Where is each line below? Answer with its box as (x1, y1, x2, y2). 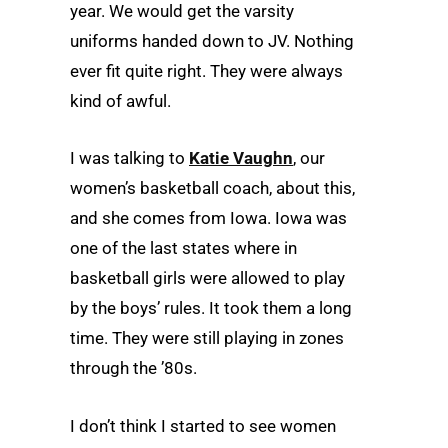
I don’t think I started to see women (70, 415, 336, 436)
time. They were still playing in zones (70, 328, 344, 349)
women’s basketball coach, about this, (70, 178, 355, 199)
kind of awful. (70, 91, 171, 112)
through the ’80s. (70, 358, 197, 379)
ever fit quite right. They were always (70, 61, 343, 82)
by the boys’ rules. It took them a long (70, 298, 352, 319)
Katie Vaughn (189, 148, 293, 169)
